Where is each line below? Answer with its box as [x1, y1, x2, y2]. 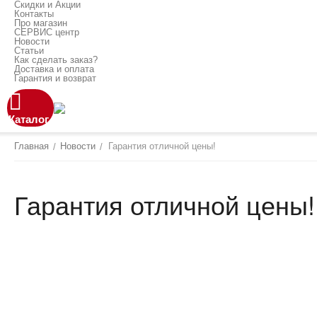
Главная [14, 141, 49, 151]
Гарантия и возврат [14, 73, 96, 83]
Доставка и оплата [14, 64, 94, 74]
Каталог [8, 113, 49, 125]
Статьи [14, 45, 44, 56]
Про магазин [14, 18, 67, 28]
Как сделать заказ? [14, 54, 98, 65]
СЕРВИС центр [14, 27, 79, 38]
